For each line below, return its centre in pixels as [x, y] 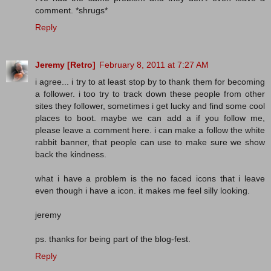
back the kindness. [71, 154]
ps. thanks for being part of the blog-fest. [113, 239]
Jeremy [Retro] [65, 64]
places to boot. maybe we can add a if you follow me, [150, 118]
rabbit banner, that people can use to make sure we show [150, 142]
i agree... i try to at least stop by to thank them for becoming [150, 81]
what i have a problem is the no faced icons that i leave [150, 178]
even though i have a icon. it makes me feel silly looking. [142, 190]
